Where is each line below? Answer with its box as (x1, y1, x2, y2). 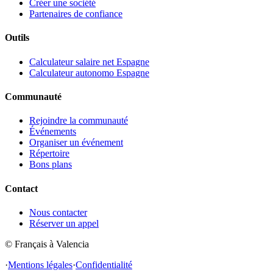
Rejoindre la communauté (29, 115, 128, 126)
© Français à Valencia (5, 238, 89, 249)
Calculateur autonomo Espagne (29, 67, 149, 78)
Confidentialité (76, 259, 132, 270)
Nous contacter (29, 207, 87, 218)
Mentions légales (8, 259, 73, 270)
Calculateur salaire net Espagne (29, 56, 149, 67)
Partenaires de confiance (29, 9, 122, 19)
